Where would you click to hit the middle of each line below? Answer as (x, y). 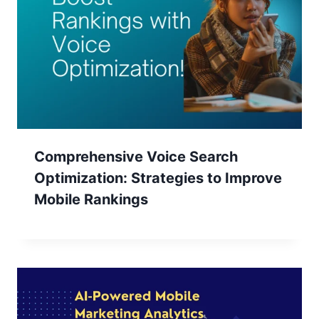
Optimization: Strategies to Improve (158, 178)
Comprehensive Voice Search (136, 157)
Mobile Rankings (91, 200)
